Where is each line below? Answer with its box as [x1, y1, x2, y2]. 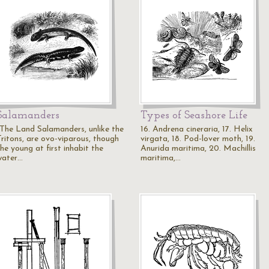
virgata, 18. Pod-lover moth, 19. [141, 134, 255, 144]
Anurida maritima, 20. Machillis [141, 144, 256, 153]
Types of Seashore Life [141, 110, 247, 121]
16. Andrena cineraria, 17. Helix [141, 125, 253, 134]
